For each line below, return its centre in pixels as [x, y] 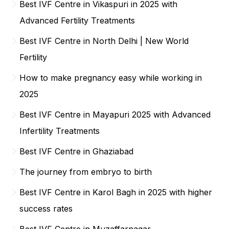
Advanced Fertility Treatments [77, 20]
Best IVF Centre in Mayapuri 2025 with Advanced [115, 114]
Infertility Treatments [60, 131]
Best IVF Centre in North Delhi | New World [104, 41]
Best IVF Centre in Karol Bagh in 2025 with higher [116, 192]
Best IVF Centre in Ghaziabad [77, 151]
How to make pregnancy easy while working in [111, 77]
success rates [46, 208]
